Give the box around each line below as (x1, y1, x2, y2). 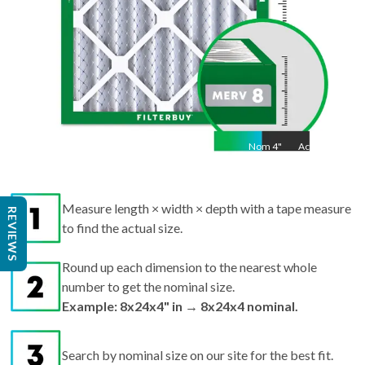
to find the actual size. (62, 191, 182, 208)
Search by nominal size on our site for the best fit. (62, 319, 333, 335)
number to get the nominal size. (62, 250, 235, 266)
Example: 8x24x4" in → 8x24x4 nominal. (62, 270, 298, 286)
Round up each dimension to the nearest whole (62, 231, 317, 247)
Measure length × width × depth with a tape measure (62, 172, 351, 188)
